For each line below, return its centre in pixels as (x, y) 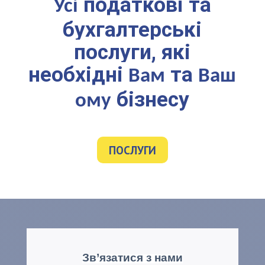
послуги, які (132, 52)
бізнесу (151, 99)
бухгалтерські (132, 30)
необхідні (79, 75)
